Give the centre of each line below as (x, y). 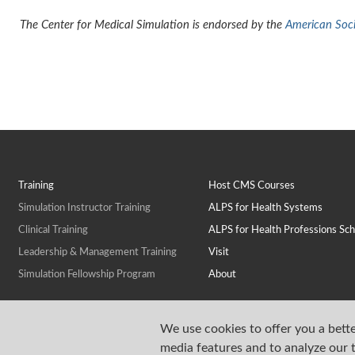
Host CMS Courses (251, 185)
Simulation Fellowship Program (86, 274)
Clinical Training (53, 230)
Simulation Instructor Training (84, 208)
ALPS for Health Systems (265, 208)
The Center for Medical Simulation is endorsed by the (152, 25)
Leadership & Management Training (97, 252)
